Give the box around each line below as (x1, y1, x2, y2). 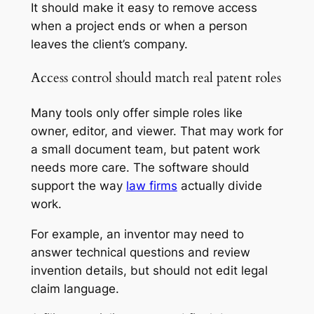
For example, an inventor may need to (30, 226, 244, 241)
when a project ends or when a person (30, 19, 247, 34)
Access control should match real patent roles (30, 69, 281, 88)
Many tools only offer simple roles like (30, 105, 243, 120)
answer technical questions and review (30, 245, 250, 259)
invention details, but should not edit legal (30, 263, 268, 278)
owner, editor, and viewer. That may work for (30, 123, 283, 138)
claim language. (30, 281, 119, 296)
